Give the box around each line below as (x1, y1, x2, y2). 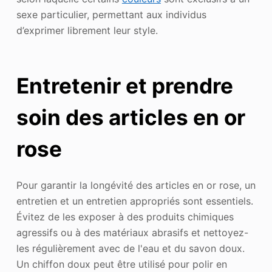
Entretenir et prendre (16, 73, 233, 99)
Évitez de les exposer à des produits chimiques (16, 210, 234, 223)
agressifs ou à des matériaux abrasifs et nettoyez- (16, 226, 248, 239)
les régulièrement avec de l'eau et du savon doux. (16, 242, 245, 254)
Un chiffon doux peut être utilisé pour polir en (16, 257, 227, 270)
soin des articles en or (16, 104, 245, 131)
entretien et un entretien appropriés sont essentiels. (16, 194, 253, 207)
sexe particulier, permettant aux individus (16, 8, 206, 21)
